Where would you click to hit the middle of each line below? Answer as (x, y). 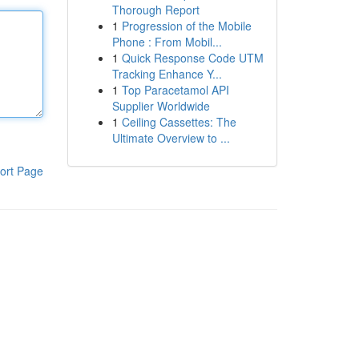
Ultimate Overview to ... (171, 138)
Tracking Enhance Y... (167, 74)
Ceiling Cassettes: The (179, 122)
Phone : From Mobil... (167, 42)
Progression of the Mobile (186, 26)
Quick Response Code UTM (192, 58)
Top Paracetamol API (175, 90)
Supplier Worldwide (161, 106)
